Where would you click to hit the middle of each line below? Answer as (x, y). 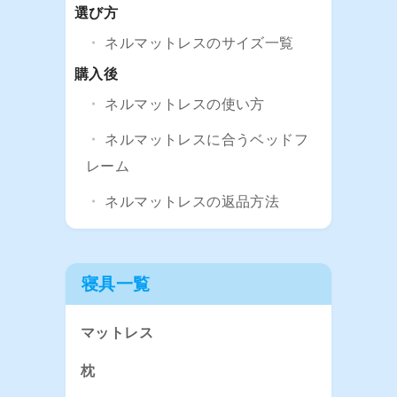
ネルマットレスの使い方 (185, 105)
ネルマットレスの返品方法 (192, 202)
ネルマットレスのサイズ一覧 (199, 43)
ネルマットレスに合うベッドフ (207, 140)
